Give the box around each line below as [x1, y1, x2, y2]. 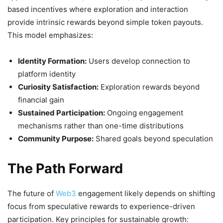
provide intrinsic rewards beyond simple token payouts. [7, 17, 203, 27]
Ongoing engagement [105, 108, 183, 117]
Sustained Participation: [18, 108, 105, 117]
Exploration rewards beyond [99, 82, 200, 92]
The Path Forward [7, 160, 123, 177]
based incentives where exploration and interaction [7, 4, 188, 14]
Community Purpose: [18, 133, 94, 143]
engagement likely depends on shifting [76, 188, 215, 198]
